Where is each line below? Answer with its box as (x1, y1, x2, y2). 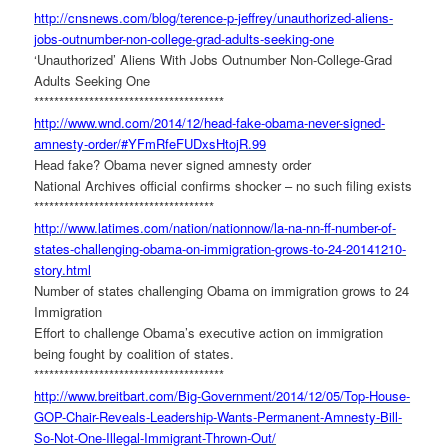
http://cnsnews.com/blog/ (34, 7, 181, 27)
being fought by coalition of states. (34, 343, 235, 363)
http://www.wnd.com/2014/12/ (34, 112, 205, 132)
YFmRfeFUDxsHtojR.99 (128, 133, 267, 153)
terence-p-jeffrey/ (180, 7, 278, 27)
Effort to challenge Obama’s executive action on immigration (34, 322, 384, 342)
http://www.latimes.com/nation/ (34, 217, 213, 237)
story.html (34, 259, 92, 279)
